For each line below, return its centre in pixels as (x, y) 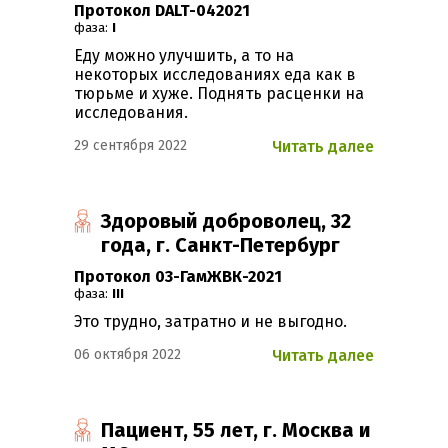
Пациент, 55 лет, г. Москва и (236, 430)
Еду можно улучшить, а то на (184, 56)
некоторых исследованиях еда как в (215, 75)
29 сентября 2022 (130, 146)
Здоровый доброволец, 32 (226, 221)
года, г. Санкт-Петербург (221, 245)
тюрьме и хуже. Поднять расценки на (219, 94)
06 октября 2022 (127, 355)
